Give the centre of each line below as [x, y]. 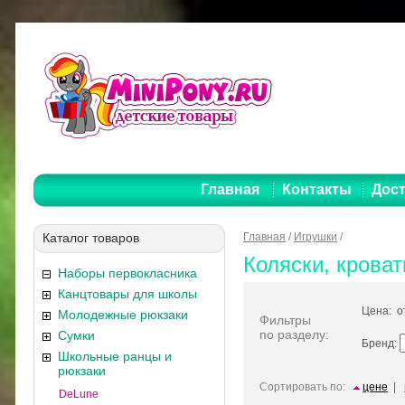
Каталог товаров [91, 238]
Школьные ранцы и [115, 356]
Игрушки [316, 237]
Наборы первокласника [127, 273]
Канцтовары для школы [127, 294]
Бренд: [381, 344]
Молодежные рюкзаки [123, 315]
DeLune [79, 394]
